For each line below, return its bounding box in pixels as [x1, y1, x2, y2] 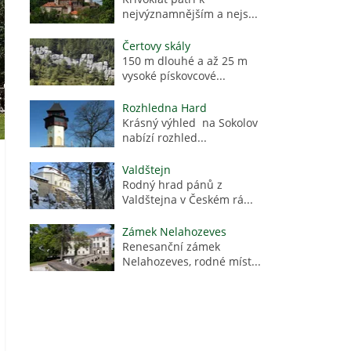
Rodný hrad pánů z [122, 177, 223, 192]
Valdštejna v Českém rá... [122, 192, 254, 207]
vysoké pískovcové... [122, 68, 226, 83]
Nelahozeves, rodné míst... [122, 254, 262, 269]
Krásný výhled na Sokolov [122, 115, 259, 130]
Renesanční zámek [122, 239, 221, 254]
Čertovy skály [122, 38, 191, 53]
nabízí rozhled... [122, 130, 208, 145]
